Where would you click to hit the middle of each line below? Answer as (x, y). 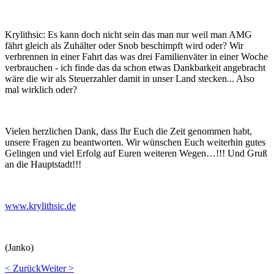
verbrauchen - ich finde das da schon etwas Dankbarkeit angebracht (135, 68)
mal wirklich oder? (41, 90)
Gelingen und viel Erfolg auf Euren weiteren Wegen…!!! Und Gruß (136, 153)
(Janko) (19, 247)
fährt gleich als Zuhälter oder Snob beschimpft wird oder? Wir (124, 46)
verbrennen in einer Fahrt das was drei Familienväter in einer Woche (136, 57)
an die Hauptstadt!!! (43, 164)
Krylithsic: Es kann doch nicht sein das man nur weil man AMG (128, 35)
